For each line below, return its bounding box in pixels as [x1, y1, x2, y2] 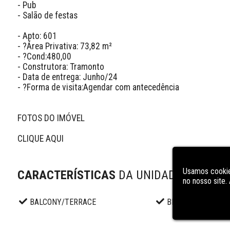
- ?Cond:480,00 [17, 51, 71, 62]
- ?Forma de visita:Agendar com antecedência [17, 82, 179, 92]
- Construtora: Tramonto [17, 61, 104, 72]
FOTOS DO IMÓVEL [17, 112, 87, 123]
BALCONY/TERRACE [29, 197, 96, 207]
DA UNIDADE [118, 168, 182, 183]
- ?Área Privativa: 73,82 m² [17, 41, 112, 51]
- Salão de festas [17, 10, 78, 21]
